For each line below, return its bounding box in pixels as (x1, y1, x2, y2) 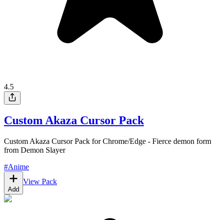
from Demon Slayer (4, 146, 65, 155)
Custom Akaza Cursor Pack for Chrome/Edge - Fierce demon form (4, 137, 211, 146)
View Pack (23, 177, 57, 186)
